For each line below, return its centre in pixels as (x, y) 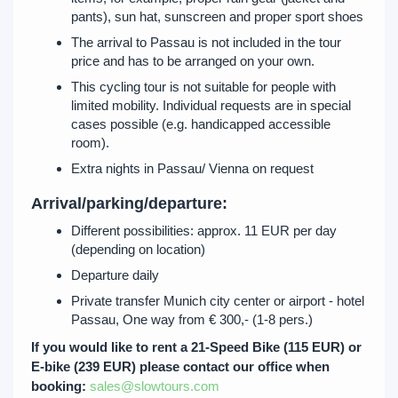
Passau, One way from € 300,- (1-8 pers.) (194, 319)
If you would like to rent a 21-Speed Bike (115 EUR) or (196, 347)
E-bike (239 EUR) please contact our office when (180, 366)
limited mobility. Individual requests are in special (211, 105)
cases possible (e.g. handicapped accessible (201, 124)
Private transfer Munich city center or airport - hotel (218, 301)
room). (90, 143)
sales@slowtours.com (155, 386)
